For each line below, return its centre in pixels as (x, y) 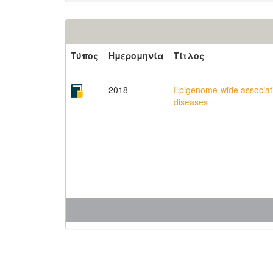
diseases (191, 102)
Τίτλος (189, 55)
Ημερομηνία (136, 55)
